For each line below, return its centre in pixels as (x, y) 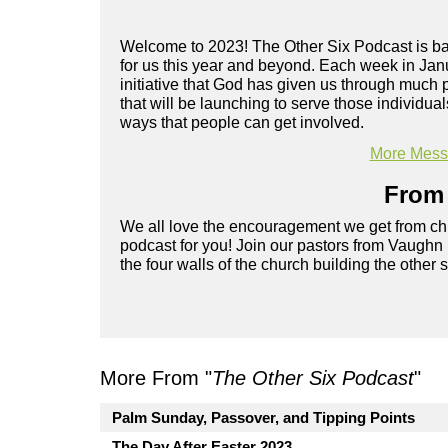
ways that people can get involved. (244, 122)
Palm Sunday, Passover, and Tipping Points (263, 417)
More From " (156, 377)
